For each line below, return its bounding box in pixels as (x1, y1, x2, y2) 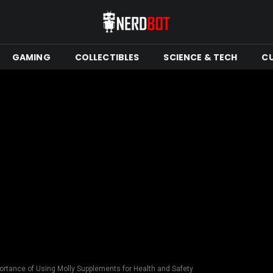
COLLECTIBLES (74, 51, 140, 63)
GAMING (12, 51, 51, 63)
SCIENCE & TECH (163, 51, 238, 63)
